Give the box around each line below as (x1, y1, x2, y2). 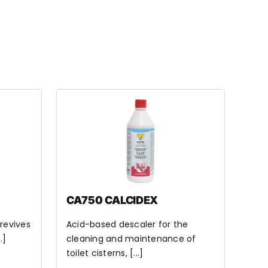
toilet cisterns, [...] (66, 247, 144, 259)
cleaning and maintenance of (66, 233, 196, 245)
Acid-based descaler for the (66, 218, 188, 230)
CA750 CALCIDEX (66, 194, 159, 206)
